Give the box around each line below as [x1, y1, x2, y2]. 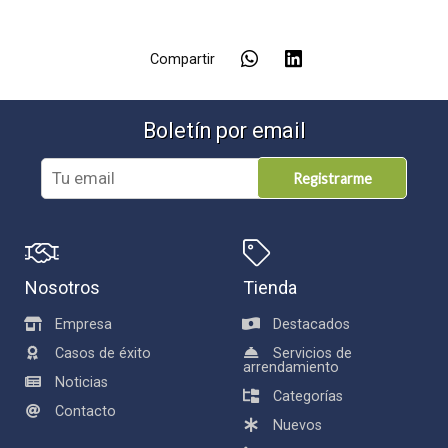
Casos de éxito [55, 345, 152, 362]
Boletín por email [142, 118, 306, 143]
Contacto [55, 403, 117, 420]
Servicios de [273, 345, 353, 362]
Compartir [149, 51, 215, 68]
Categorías [273, 388, 344, 405]
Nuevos [273, 417, 323, 434]
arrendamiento [243, 359, 340, 376]
